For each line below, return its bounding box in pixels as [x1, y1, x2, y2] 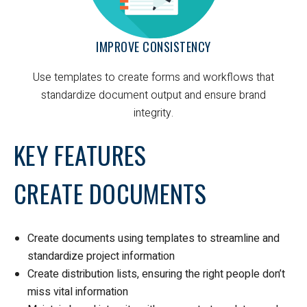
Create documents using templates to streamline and [27, 230, 280, 247]
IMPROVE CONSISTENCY [96, 37, 211, 56]
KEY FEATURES [14, 136, 147, 173]
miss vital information [27, 283, 128, 300]
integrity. [134, 104, 173, 121]
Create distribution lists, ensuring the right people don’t [27, 265, 285, 282]
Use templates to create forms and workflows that [33, 69, 274, 86]
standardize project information [27, 247, 175, 265]
